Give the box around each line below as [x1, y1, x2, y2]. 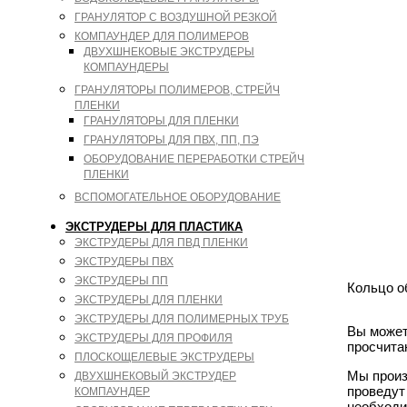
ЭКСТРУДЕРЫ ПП [74, 274, 168, 287]
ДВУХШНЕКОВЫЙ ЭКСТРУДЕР [74, 370, 236, 382]
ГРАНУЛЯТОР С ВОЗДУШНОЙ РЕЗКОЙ [74, 11, 277, 24]
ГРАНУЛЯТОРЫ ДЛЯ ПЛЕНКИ [84, 114, 239, 127]
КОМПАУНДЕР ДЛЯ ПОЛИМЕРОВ [74, 30, 249, 43]
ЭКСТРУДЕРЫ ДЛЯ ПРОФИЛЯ [74, 332, 233, 344]
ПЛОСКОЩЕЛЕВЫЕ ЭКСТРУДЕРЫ [74, 351, 254, 363]
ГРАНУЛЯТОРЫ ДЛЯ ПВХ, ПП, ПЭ [84, 134, 259, 146]
